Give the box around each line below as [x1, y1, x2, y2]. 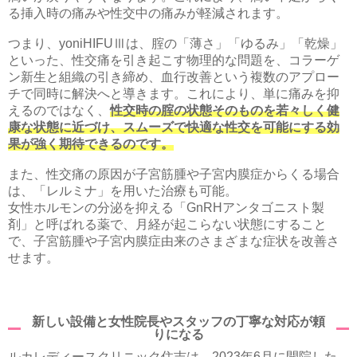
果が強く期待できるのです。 [8, 136, 174, 151]
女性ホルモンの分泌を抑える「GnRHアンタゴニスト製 [8, 200, 324, 214]
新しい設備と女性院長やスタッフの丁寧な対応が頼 [32, 314, 325, 328]
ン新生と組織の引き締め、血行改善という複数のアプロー [8, 69, 339, 84]
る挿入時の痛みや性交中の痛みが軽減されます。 [8, 6, 288, 20]
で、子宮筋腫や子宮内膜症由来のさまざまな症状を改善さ [8, 233, 339, 248]
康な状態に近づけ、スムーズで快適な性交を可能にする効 [8, 120, 339, 134]
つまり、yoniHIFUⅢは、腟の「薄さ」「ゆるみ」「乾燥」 [8, 36, 343, 50]
